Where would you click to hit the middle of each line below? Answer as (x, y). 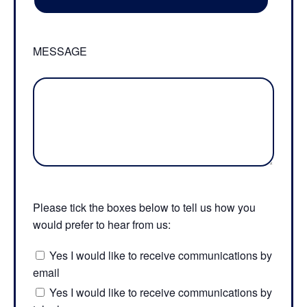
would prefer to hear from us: (102, 224)
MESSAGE (60, 51)
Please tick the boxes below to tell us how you (144, 207)
